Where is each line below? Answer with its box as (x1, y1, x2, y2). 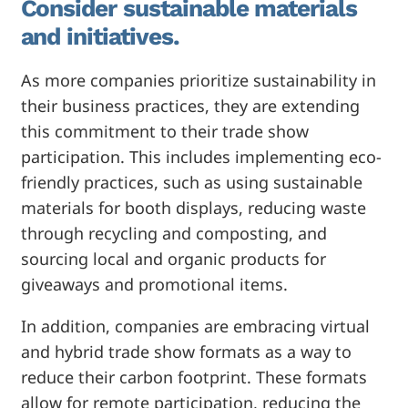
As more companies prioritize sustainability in (20, 68, 376, 91)
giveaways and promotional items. (20, 272, 288, 295)
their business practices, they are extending (20, 94, 360, 117)
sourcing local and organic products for (20, 247, 326, 270)
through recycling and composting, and (20, 221, 327, 244)
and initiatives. (20, 22, 179, 50)
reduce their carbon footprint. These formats (20, 365, 367, 388)
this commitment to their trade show (20, 119, 309, 142)
